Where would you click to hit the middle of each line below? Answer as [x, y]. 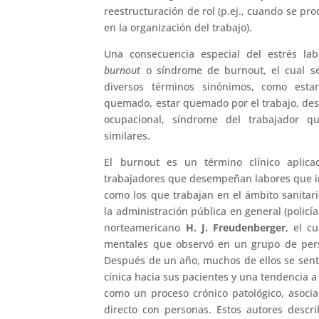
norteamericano [145, 227]
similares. [127, 135]
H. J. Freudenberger [236, 227]
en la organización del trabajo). [178, 27]
